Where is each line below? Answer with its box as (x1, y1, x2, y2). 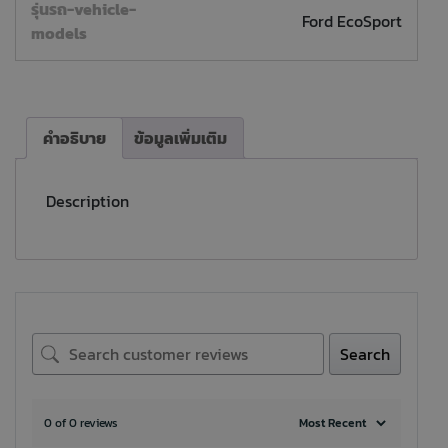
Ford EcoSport (302, 9, 402, 34)
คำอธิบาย (43, 126, 106, 151)
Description (46, 189, 129, 214)
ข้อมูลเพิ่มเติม (134, 126, 227, 151)
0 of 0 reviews (44, 414, 118, 433)
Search (340, 342, 390, 367)
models (31, 21, 87, 46)
